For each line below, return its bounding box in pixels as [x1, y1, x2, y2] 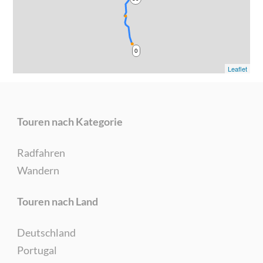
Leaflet [228, 64, 248, 74]
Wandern [16, 163, 59, 177]
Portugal [16, 244, 57, 257]
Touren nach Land [16, 195, 98, 208]
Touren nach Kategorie [16, 114, 123, 128]
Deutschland [16, 226, 76, 240]
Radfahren [16, 146, 65, 159]
